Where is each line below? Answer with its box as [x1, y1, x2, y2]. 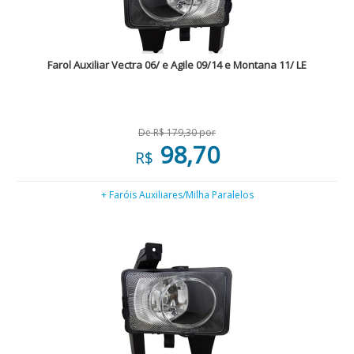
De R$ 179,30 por [138, 126, 216, 139]
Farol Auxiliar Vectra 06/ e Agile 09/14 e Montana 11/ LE [47, 58, 307, 72]
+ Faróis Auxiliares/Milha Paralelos [100, 188, 254, 201]
